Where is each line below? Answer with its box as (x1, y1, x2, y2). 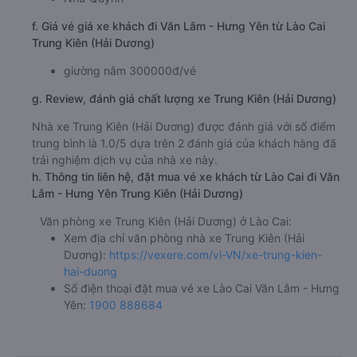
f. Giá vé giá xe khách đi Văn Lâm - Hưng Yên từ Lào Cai (32, 19, 325, 33)
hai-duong (64, 265, 117, 279)
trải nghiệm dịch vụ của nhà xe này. (32, 153, 218, 167)
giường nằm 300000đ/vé (64, 64, 196, 78)
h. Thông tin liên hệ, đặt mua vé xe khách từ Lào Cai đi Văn (32, 170, 339, 184)
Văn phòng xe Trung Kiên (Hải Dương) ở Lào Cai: (40, 214, 292, 229)
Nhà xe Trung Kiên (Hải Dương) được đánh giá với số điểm (32, 120, 335, 134)
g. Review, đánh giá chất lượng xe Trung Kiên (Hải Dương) (32, 92, 336, 106)
